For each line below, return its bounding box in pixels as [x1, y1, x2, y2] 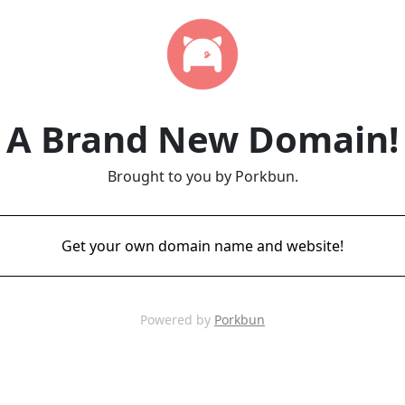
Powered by [140, 311, 214, 328]
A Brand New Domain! [6, 114, 399, 164]
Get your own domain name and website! [61, 236, 344, 256]
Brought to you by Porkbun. [107, 166, 298, 186]
